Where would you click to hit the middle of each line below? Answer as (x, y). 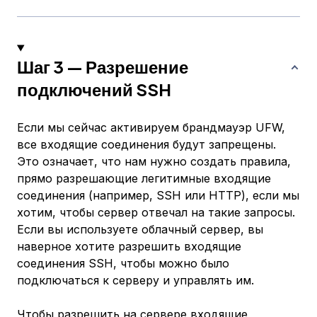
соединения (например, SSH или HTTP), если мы (158, 196)
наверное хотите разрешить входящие (129, 247)
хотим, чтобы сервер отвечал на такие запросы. (156, 213)
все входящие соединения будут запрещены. (146, 145)
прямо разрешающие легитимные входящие (144, 179)
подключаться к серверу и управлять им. (136, 281)
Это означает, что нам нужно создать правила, (154, 162)
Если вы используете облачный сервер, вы (140, 230)
